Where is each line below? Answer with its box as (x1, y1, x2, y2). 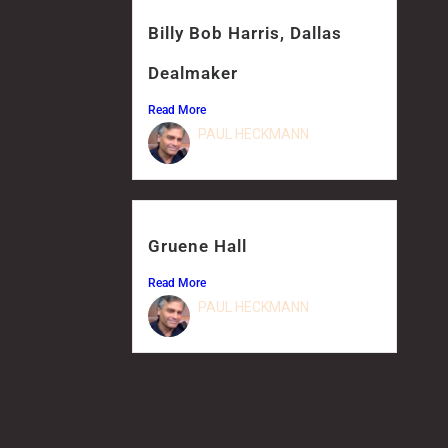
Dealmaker (148, 62, 238, 83)
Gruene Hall (148, 235, 247, 256)
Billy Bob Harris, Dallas (148, 22, 342, 43)
